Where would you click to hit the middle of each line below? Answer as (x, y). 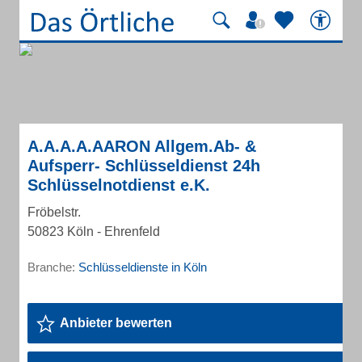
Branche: (53, 267)
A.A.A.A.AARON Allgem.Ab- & (142, 146)
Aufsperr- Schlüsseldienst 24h (144, 166)
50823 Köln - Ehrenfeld (94, 232)
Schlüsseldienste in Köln (143, 267)
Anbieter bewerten (116, 323)
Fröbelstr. (54, 212)
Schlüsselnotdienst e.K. (119, 185)
